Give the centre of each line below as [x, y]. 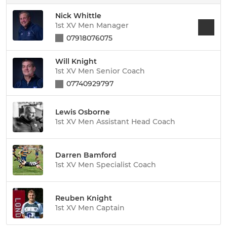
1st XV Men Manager [92, 25]
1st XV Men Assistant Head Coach [115, 121]
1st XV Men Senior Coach [100, 71]
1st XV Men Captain [90, 207]
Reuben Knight [84, 198]
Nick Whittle [78, 15]
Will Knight [76, 61]
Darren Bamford [86, 155]
